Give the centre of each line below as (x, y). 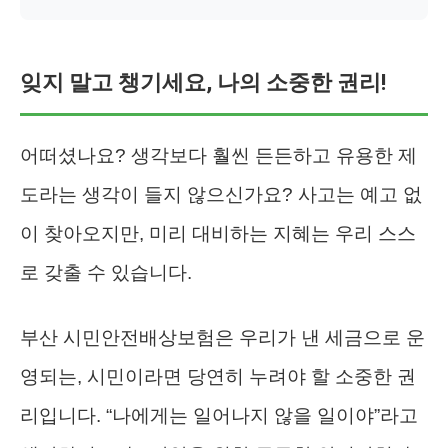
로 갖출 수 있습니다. (106, 272)
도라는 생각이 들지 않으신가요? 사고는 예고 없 (221, 194)
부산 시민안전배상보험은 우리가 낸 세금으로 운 (222, 337)
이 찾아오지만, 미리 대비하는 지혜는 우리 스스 (218, 233)
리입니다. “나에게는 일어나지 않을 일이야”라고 (219, 415)
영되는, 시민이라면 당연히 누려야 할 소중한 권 (218, 376)
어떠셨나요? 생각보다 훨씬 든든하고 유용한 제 (218, 155)
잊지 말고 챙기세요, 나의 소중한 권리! (203, 82)
